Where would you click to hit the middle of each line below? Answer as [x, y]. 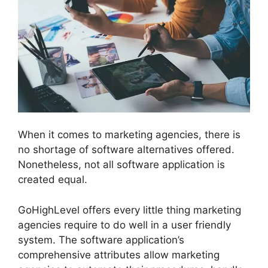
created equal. [53, 180]
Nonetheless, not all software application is [121, 165]
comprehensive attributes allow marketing [119, 255]
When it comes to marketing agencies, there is [129, 135]
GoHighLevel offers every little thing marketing [130, 210]
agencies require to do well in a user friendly [124, 225]
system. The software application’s [101, 240]
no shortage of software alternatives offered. [126, 150]
